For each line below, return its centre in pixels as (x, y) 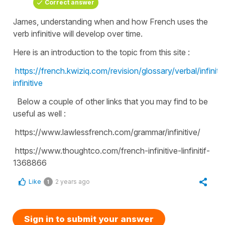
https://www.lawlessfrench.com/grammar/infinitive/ (107, 132)
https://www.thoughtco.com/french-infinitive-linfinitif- (111, 151)
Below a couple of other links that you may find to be (110, 102)
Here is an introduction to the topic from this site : (101, 52)
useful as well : (39, 114)
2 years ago (73, 182)
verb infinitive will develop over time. (79, 34)
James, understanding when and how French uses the (110, 22)
